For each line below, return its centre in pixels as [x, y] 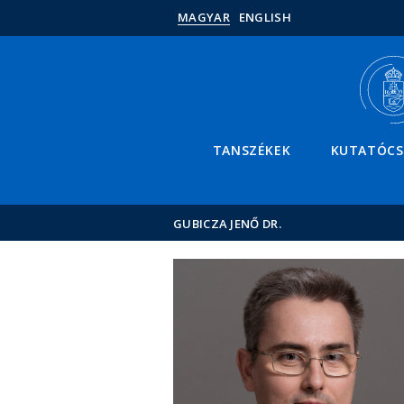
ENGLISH [265, 17]
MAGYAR [204, 17]
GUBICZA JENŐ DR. [227, 223]
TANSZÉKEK [252, 150]
